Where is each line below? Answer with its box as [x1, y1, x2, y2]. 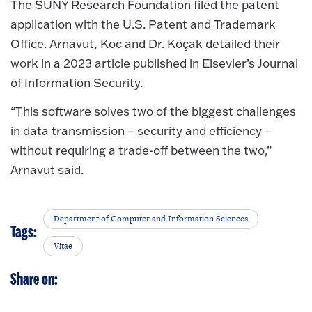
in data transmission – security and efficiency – [10, 123, 272, 138]
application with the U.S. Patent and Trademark [10, 17, 276, 32]
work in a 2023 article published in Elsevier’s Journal [10, 56, 298, 71]
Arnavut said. [10, 162, 84, 177]
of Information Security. [10, 75, 143, 91]
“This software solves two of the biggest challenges [10, 103, 296, 118]
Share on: [10, 271, 58, 289]
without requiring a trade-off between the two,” [10, 142, 272, 157]
